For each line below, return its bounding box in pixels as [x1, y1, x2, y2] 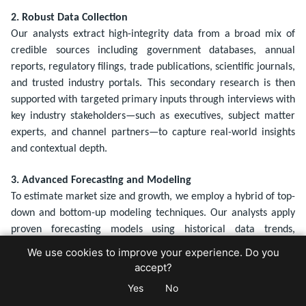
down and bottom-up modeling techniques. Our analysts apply [11, 207, 295, 219]
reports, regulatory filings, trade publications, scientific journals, [11, 61, 295, 72]
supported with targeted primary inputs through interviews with [11, 94, 295, 105]
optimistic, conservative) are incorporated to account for [11, 273, 295, 284]
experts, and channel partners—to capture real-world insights [11, 126, 295, 138]
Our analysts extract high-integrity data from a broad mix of [11, 28, 295, 40]
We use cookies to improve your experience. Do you [27, 246, 279, 259]
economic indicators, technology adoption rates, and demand [11, 240, 295, 251]
